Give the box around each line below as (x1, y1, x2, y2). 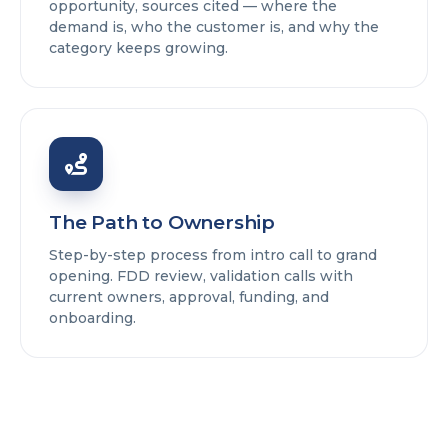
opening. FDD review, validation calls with (49, 267, 353, 286)
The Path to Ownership (49, 211, 276, 235)
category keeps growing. (49, 39, 228, 58)
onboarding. (49, 309, 136, 328)
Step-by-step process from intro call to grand (49, 246, 377, 265)
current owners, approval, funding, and (49, 288, 329, 307)
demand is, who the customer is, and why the (49, 18, 379, 37)
